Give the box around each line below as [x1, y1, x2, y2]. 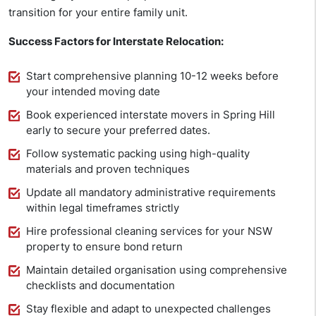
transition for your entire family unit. [8, 6, 188, 20]
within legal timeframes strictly [26, 201, 179, 215]
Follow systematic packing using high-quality [26, 147, 250, 161]
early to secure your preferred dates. [26, 123, 210, 138]
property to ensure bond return [26, 240, 183, 254]
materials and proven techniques [26, 162, 190, 176]
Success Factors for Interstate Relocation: [8, 35, 224, 49]
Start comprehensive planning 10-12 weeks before [26, 69, 279, 83]
